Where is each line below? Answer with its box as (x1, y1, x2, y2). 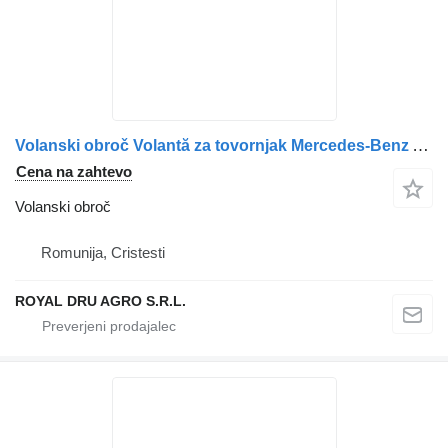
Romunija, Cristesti (41, 243, 165, 261)
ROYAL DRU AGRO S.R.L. (15, 292, 186, 309)
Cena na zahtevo (16, 162, 132, 180)
